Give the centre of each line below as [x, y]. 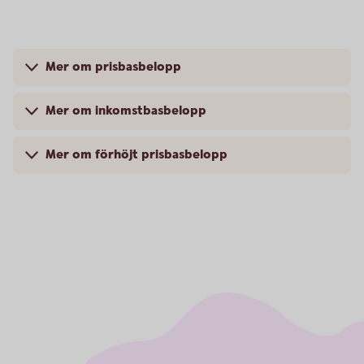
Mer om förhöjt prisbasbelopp [136, 155]
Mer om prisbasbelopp [113, 67]
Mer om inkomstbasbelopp [126, 111]
